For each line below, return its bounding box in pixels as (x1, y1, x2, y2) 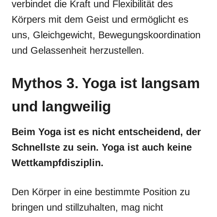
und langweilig (12, 98, 111, 114)
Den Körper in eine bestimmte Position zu (12, 186, 190, 197)
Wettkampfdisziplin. (12, 157, 104, 168)
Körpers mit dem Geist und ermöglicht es (12, 14, 188, 25)
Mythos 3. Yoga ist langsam (12, 75, 200, 91)
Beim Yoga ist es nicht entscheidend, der (12, 126, 201, 137)
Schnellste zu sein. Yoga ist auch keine (12, 141, 192, 153)
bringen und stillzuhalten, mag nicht (12, 201, 163, 213)
